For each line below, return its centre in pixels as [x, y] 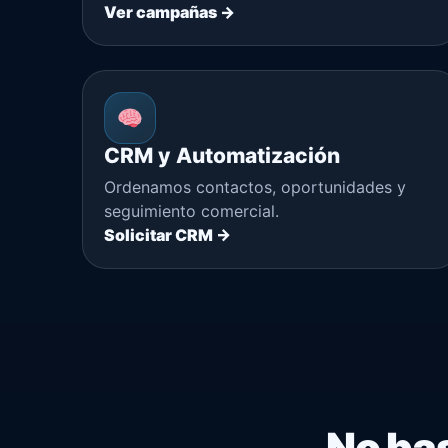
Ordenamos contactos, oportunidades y [255, 186]
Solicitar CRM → [167, 234]
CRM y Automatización [222, 155]
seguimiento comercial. [191, 210]
